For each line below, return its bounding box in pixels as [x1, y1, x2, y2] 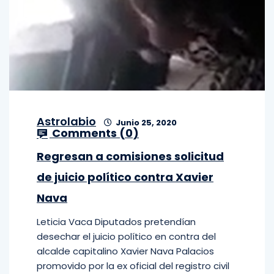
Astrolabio [37, 114, 96, 129]
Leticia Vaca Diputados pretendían [37, 215, 196, 228]
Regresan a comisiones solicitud [37, 149, 224, 164]
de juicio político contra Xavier [37, 169, 213, 185]
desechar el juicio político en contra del [37, 230, 216, 243]
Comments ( [50, 125, 125, 141]
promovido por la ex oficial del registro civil [37, 259, 229, 272]
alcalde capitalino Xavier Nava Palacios [37, 245, 214, 257]
